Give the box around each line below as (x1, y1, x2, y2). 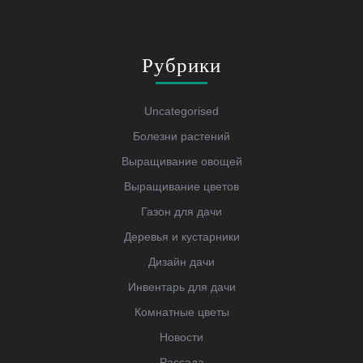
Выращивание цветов (124, 179, 239, 193)
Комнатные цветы (134, 305, 229, 318)
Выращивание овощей (121, 154, 242, 168)
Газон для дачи (141, 204, 222, 218)
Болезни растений (133, 129, 230, 143)
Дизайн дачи (148, 254, 215, 268)
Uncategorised (144, 104, 219, 117)
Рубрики (142, 53, 221, 76)
